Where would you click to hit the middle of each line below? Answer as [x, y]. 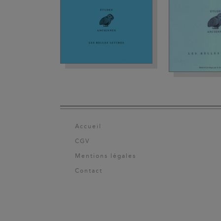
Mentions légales [106, 156]
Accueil [88, 126]
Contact [89, 170]
